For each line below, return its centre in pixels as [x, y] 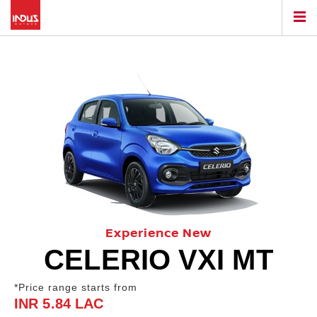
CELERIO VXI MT [158, 260]
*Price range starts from [76, 288]
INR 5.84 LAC [59, 304]
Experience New [158, 234]
